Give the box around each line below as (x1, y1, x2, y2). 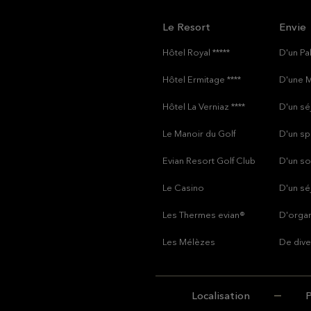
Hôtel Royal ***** (162, 47, 230, 58)
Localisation (191, 289, 250, 302)
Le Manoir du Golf (162, 128, 235, 139)
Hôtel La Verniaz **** (162, 101, 245, 112)
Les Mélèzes (162, 236, 215, 247)
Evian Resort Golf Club (162, 155, 255, 166)
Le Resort (162, 20, 210, 33)
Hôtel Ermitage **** (162, 74, 241, 85)
